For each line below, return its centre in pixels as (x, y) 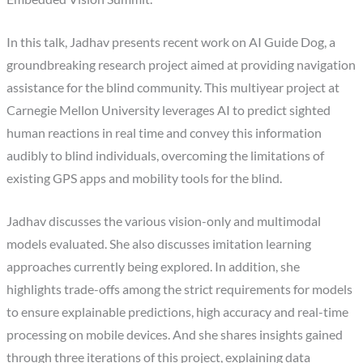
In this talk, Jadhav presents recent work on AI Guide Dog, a (171, 42)
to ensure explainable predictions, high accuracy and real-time (178, 312)
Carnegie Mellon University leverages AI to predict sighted (169, 110)
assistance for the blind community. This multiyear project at (173, 87)
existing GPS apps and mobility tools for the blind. (145, 178)
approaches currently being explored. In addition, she (154, 266)
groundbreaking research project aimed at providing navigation (181, 64)
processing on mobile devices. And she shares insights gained (175, 334)
